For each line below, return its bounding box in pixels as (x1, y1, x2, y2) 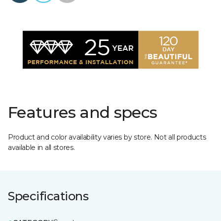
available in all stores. (8, 143, 75, 152)
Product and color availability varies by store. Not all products (8, 133, 206, 142)
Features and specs (8, 103, 157, 122)
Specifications (8, 189, 89, 203)
